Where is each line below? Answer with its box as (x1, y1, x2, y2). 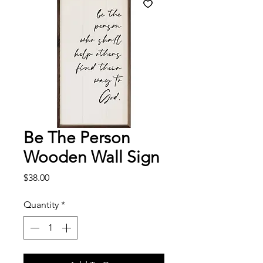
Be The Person (23, 127, 130, 147)
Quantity (23, 198, 59, 210)
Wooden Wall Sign (23, 147, 160, 167)
